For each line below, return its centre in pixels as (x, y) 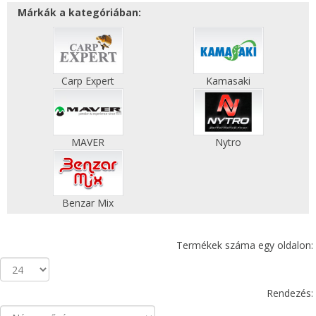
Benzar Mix (88, 203)
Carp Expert (88, 80)
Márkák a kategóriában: (79, 13)
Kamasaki (228, 80)
